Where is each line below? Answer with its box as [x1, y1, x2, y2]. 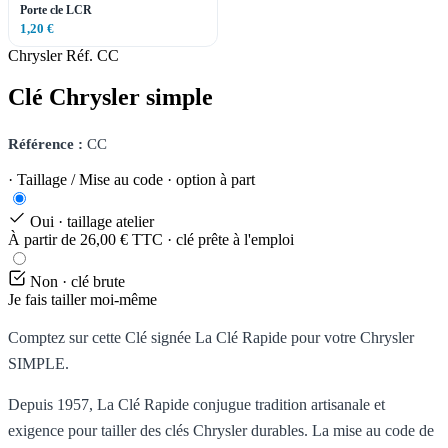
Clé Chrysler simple [8, 84, 213, 111]
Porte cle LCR [20, 2, 92, 17]
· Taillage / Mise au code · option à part [8, 171, 255, 189]
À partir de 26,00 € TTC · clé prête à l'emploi [8, 231, 294, 249]
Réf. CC [66, 46, 119, 64]
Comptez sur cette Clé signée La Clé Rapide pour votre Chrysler [8, 328, 414, 346]
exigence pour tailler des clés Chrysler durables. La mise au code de [8, 422, 434, 440]
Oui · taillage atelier [30, 213, 154, 231]
